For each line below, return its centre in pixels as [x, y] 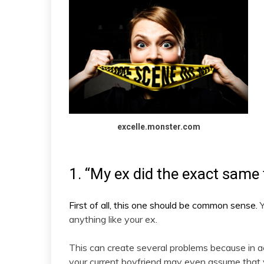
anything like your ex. [113, 220]
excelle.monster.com [159, 126]
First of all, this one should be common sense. [164, 205]
